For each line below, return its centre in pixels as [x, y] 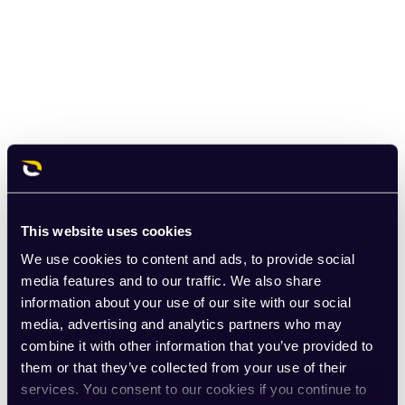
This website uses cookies [107, 231]
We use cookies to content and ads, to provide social [188, 259]
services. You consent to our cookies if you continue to [194, 389]
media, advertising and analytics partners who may [182, 324]
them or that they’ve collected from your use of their [184, 367]
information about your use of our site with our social [186, 302]
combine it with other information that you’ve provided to [197, 345]
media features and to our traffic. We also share [171, 280]
